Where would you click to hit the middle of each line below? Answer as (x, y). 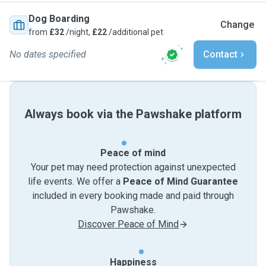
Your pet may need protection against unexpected (133, 167)
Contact (220, 54)
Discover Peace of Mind (128, 224)
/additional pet (135, 32)
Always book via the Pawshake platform (133, 114)
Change (237, 25)
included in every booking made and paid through (133, 196)
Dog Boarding (59, 19)
